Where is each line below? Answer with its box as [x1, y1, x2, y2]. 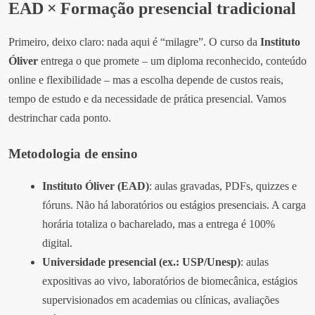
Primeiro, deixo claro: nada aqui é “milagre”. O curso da [8, 35, 260, 48]
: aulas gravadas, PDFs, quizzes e [149, 179, 297, 192]
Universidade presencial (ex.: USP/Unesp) [42, 255, 240, 268]
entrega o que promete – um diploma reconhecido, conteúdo [38, 54, 307, 67]
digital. [42, 236, 72, 249]
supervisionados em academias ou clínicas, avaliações [42, 293, 279, 306]
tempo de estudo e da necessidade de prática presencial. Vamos [8, 92, 286, 105]
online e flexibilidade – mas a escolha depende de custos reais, [8, 73, 283, 86]
